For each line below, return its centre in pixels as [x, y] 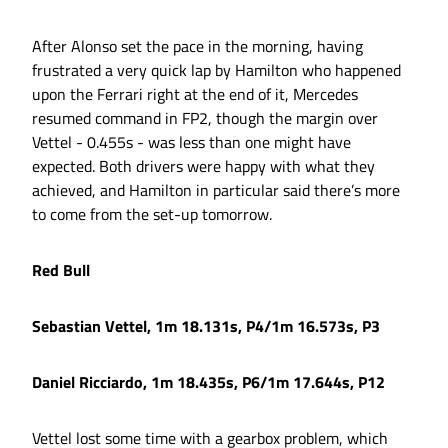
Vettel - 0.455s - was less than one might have [191, 142]
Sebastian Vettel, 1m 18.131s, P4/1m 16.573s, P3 [206, 326]
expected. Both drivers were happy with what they [203, 166]
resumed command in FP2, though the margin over [205, 118]
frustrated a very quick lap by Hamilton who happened [216, 70]
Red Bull [61, 270]
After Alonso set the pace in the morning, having [197, 46]
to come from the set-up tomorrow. [152, 214]
